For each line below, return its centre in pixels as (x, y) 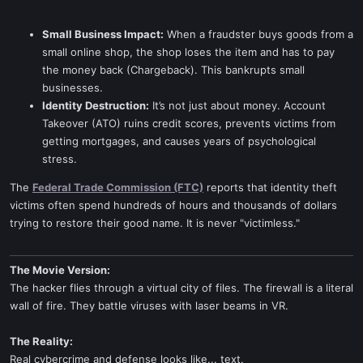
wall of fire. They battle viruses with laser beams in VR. (149, 305)
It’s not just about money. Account (237, 105)
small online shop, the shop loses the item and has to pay (188, 52)
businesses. (73, 88)
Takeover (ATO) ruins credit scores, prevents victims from (189, 123)
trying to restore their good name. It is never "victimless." (155, 223)
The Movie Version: (60, 270)
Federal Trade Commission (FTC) (118, 187)
